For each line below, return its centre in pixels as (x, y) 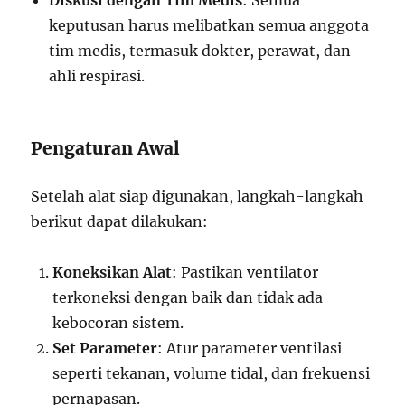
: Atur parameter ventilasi (250, 348)
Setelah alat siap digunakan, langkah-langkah (198, 196)
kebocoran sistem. (118, 323)
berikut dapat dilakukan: (120, 221)
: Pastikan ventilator (245, 272)
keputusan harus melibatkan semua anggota (209, 25)
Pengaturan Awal (106, 148)
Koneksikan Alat (113, 272)
